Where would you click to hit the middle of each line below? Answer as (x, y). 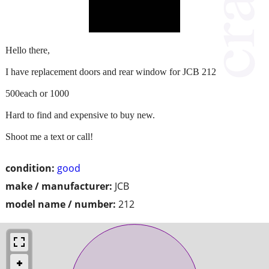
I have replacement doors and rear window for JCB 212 (111, 71)
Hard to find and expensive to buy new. (80, 115)
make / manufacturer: (59, 186)
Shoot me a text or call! (49, 136)
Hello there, (28, 50)
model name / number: (61, 204)
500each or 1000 (37, 93)
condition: (30, 168)
